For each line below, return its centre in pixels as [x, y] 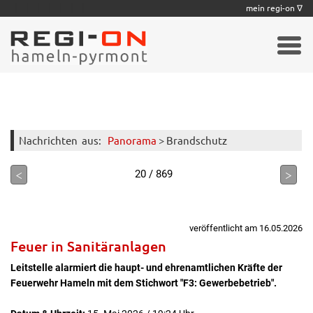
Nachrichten [48, 140]
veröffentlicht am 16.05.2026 [246, 228]
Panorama [132, 140]
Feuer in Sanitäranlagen [88, 246]
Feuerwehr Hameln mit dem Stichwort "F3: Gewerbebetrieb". [144, 283]
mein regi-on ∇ [274, 8]
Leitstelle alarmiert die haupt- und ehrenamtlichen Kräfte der [146, 268]
